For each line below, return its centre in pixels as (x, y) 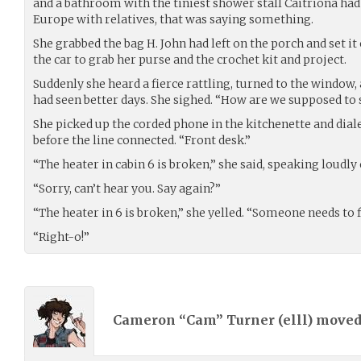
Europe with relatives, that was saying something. (173, 19)
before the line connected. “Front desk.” (142, 140)
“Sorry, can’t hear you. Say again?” (127, 188)
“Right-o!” (61, 237)
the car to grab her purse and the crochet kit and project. (190, 59)
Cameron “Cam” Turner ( (198, 320)
